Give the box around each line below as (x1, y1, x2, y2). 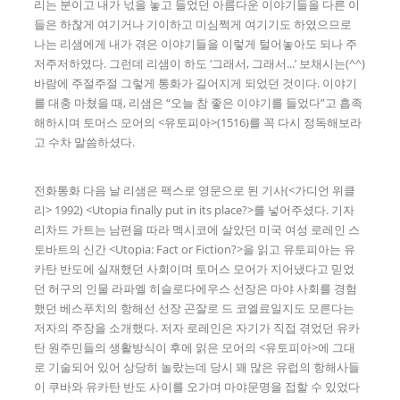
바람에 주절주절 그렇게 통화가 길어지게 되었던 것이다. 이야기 (34, 74, 358, 91)
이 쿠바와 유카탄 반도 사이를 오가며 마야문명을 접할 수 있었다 (34, 378, 361, 395)
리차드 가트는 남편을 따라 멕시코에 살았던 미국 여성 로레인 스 (34, 221, 361, 237)
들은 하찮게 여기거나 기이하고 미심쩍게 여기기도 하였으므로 (34, 15, 353, 32)
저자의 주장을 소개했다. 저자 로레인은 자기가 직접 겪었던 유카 (34, 319, 361, 336)
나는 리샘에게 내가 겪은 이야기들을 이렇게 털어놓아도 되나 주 (34, 35, 358, 52)
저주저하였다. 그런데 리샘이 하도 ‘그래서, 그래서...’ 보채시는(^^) (34, 54, 366, 71)
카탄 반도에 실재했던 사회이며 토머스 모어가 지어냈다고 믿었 (34, 260, 355, 277)
